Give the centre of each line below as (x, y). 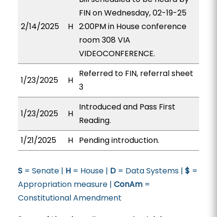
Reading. (95, 120)
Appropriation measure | (66, 184)
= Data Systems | (150, 171)
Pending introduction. (119, 140)
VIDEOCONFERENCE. (117, 54)
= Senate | (44, 171)
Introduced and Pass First (127, 107)
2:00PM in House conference (132, 26)
